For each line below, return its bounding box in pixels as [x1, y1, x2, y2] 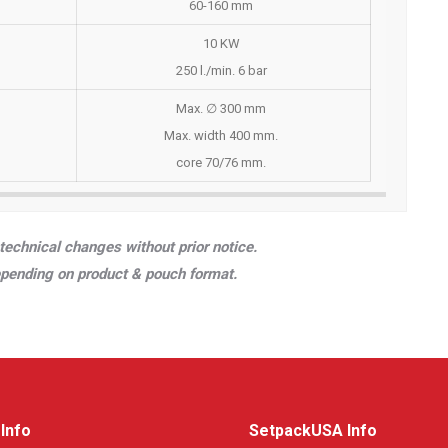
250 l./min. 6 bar [175, 63, 267, 78]
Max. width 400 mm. [164, 128, 278, 143]
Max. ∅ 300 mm [176, 101, 266, 116]
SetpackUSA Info [249, 420, 377, 440]
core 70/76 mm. [176, 155, 266, 170]
